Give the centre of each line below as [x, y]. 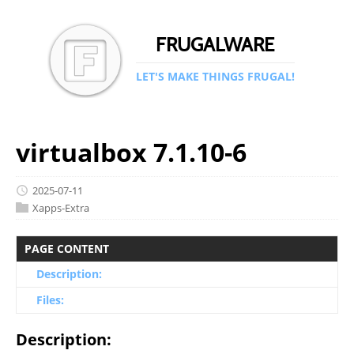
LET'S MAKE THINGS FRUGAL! [215, 76]
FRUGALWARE [215, 44]
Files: [50, 300]
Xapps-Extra [61, 207]
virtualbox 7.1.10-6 [131, 152]
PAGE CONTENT [67, 249]
